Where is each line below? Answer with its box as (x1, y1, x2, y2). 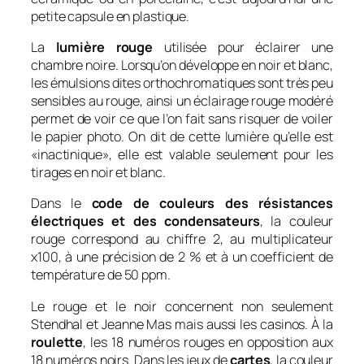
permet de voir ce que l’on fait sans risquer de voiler (31, 110, 333, 128)
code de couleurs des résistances (91, 194, 333, 213)
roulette (31, 332, 84, 351)
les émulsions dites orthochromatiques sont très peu (31, 74, 333, 93)
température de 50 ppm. (31, 266, 171, 284)
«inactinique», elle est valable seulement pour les (31, 145, 333, 164)
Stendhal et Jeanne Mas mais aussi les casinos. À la (31, 314, 333, 333)
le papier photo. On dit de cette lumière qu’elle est (31, 128, 333, 146)
